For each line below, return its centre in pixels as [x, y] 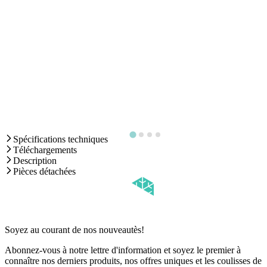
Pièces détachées [44, 171]
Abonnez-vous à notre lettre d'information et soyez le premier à [123, 250]
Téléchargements [45, 150]
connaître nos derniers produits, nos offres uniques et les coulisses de [133, 260]
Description [35, 160]
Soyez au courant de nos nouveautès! [74, 229]
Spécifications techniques [60, 139]
